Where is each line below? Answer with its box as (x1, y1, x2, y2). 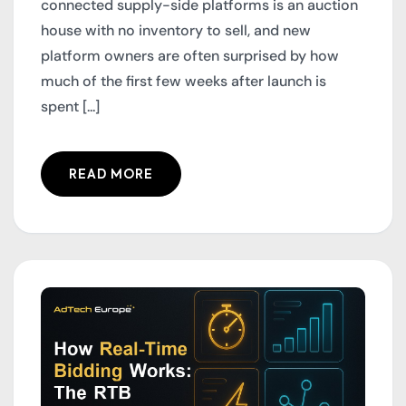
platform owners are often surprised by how (41, 46, 339, 66)
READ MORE (69, 169, 153, 182)
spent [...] (41, 97, 100, 117)
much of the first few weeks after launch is (41, 72, 326, 92)
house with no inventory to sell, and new (41, 21, 311, 41)
